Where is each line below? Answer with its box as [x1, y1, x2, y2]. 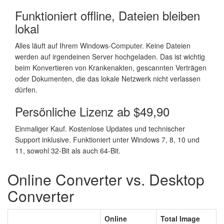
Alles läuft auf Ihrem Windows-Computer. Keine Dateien [15, 40, 190, 50]
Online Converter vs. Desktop [7, 168, 204, 190]
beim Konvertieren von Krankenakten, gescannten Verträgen [15, 62, 206, 72]
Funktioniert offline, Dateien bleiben [15, 6, 200, 24]
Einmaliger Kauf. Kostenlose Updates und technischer [15, 123, 185, 133]
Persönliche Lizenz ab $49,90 [15, 102, 169, 120]
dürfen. [15, 84, 37, 94]
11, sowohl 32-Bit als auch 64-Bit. [15, 145, 120, 155]
